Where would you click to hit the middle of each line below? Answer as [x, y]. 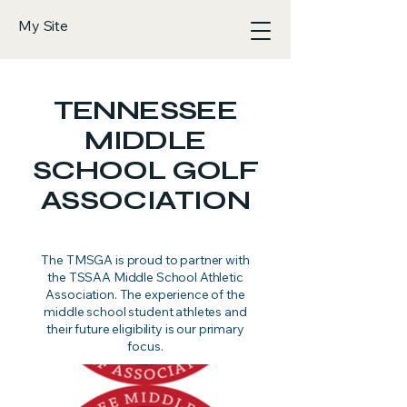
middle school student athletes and [145, 312]
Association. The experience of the [145, 294]
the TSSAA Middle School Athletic [145, 277]
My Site [43, 25]
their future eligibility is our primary [145, 329]
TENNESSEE [145, 110]
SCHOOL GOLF [145, 170]
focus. [145, 346]
